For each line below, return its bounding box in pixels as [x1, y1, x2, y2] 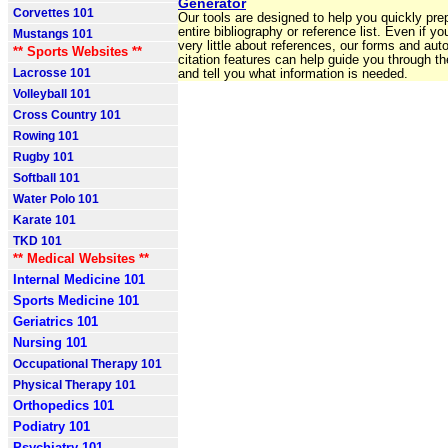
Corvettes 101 [13, 6, 94, 20]
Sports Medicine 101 [13, 293, 139, 308]
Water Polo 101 [13, 192, 99, 206]
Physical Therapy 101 [13, 378, 136, 392]
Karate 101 [13, 213, 76, 227]
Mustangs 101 [13, 27, 93, 41]
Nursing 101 [13, 335, 87, 350]
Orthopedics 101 [13, 398, 114, 413]
